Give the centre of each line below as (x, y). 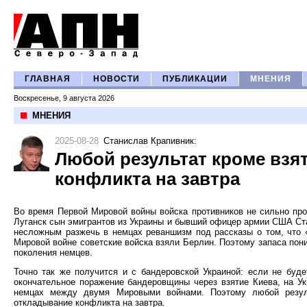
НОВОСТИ (116, 79)
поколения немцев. (53, 253)
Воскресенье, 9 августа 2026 (64, 98)
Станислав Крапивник (149, 141)
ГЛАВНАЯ (48, 79)
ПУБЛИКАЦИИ (195, 79)
